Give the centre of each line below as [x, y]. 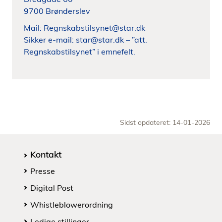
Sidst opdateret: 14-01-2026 [165, 122]
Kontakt [46, 154]
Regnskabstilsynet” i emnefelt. [80, 52]
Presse [43, 171]
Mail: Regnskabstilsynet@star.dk [84, 28]
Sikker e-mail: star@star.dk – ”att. [85, 40]
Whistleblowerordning [72, 205]
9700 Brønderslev [57, 11]
